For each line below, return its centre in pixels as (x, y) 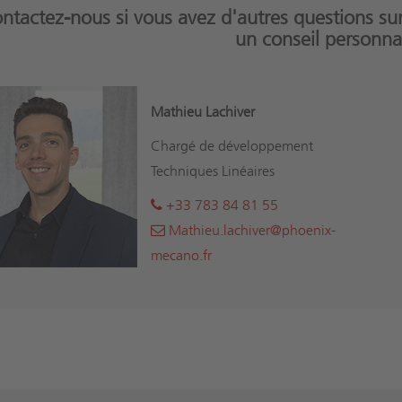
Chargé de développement (232, 145)
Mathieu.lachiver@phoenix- (250, 230)
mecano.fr (181, 255)
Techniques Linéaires (212, 170)
